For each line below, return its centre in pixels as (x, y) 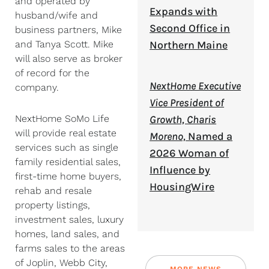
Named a (209, 136)
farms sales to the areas (70, 248)
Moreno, (168, 136)
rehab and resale (53, 190)
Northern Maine (189, 45)
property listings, (53, 205)
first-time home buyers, (68, 176)
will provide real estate (66, 133)
